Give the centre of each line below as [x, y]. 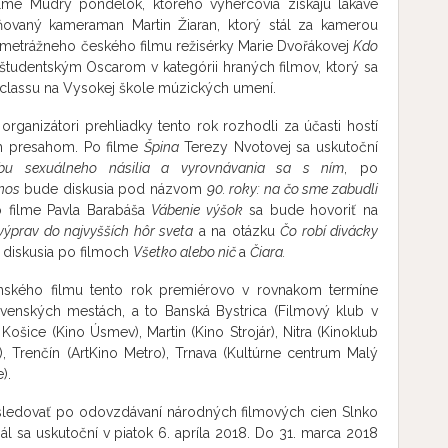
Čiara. [268, 252]
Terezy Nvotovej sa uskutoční [280, 147]
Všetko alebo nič [186, 252]
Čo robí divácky [329, 231]
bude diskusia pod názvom [115, 189]
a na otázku [237, 231]
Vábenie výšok [197, 210]
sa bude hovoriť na [310, 210]
